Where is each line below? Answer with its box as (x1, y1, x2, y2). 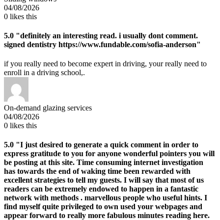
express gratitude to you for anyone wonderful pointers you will (4, 149, 215, 158)
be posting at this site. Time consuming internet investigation (4, 158, 203, 167)
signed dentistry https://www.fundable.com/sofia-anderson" (4, 40, 201, 49)
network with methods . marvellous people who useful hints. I (4, 193, 207, 202)
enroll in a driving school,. (4, 68, 85, 77)
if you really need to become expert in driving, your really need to (4, 59, 207, 68)
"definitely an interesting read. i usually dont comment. (14, 31, 198, 40)
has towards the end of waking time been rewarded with (4, 167, 191, 176)
